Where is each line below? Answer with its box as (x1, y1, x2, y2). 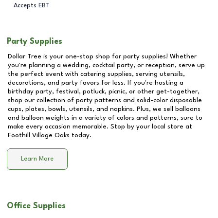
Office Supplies (7, 202, 66, 210)
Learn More (21, 156, 54, 163)
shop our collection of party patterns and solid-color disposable (8, 97, 202, 104)
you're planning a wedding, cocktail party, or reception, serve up (8, 62, 205, 69)
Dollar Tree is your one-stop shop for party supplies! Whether (8, 53, 197, 60)
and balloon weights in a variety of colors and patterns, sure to (8, 114, 202, 121)
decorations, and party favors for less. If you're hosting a (8, 79, 183, 86)
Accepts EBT (14, 2, 50, 9)
